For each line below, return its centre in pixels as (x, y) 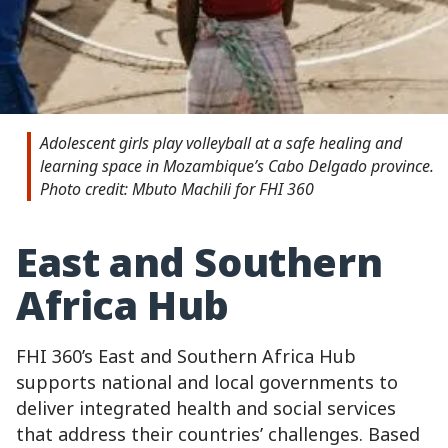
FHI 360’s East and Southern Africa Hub (186, 356)
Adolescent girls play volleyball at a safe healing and (220, 143)
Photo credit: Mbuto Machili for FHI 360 (176, 189)
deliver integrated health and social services (206, 408)
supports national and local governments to (207, 382)
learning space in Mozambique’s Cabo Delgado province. (236, 166)
